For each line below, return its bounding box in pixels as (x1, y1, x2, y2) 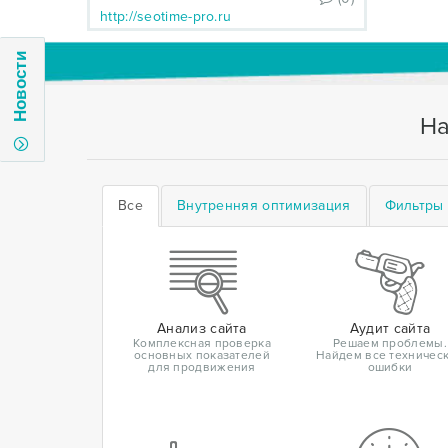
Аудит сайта (349, 320, 431, 337)
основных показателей (133, 348, 270, 363)
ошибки (367, 360, 413, 375)
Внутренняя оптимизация (176, 197, 351, 214)
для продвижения (148, 360, 256, 375)
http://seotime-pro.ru (100, 8, 232, 25)
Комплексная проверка (132, 336, 271, 351)
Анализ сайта (157, 320, 247, 337)
